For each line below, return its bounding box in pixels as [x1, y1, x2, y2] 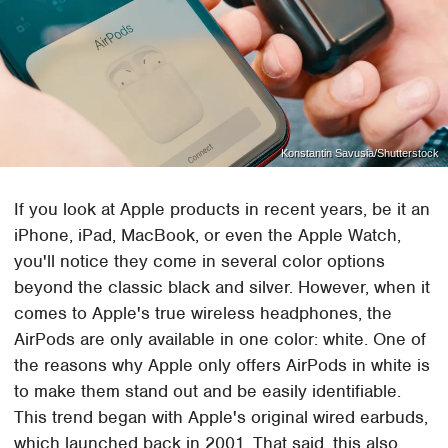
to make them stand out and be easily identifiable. [14, 379, 402, 402]
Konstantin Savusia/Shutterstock [280, 146, 439, 159]
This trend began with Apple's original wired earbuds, [14, 405, 429, 428]
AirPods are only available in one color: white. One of [14, 327, 427, 350]
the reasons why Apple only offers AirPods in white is [14, 353, 431, 376]
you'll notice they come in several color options [14, 249, 386, 272]
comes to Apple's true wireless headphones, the [14, 301, 393, 324]
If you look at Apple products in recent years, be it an [14, 197, 431, 220]
